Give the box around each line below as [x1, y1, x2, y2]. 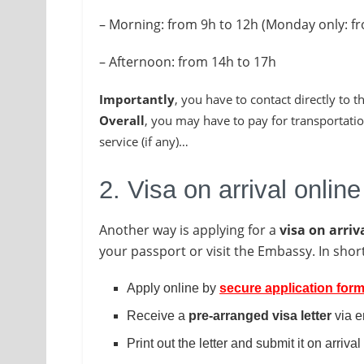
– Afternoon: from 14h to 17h [99, 52, 276, 71]
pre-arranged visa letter [188, 309, 332, 323]
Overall [99, 111, 145, 128]
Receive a [127, 309, 189, 323]
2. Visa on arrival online [99, 175, 361, 204]
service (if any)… [99, 132, 188, 149]
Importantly [99, 90, 175, 107]
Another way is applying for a [99, 221, 279, 240]
